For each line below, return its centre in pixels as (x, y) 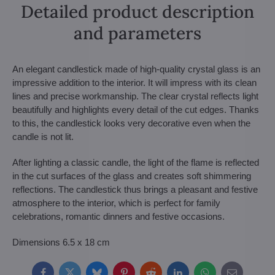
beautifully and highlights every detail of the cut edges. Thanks (136, 110)
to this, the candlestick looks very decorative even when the (131, 123)
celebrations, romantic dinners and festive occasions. (120, 216)
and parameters (137, 33)
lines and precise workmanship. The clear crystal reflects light (135, 96)
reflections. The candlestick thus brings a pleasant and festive (135, 189)
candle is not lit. (43, 137)
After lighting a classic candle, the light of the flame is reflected (136, 162)
